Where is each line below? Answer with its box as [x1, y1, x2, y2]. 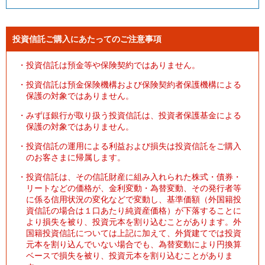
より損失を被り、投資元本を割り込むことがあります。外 [26, 216, 241, 227]
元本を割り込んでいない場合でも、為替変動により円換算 [26, 239, 241, 249]
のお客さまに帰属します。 [26, 152, 125, 162]
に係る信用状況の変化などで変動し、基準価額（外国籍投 [26, 194, 241, 204]
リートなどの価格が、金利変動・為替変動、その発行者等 [26, 183, 241, 193]
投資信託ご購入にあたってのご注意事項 [12, 34, 161, 44]
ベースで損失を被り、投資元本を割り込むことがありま [26, 250, 233, 260]
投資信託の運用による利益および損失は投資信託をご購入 [26, 141, 241, 151]
